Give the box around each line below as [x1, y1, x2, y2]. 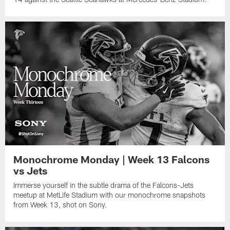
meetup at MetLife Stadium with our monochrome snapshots [13, 190, 206, 199]
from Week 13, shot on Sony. [13, 200, 108, 209]
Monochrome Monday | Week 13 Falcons [13, 152, 210, 165]
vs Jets [13, 164, 48, 177]
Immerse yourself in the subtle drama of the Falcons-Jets [13, 180, 194, 189]
